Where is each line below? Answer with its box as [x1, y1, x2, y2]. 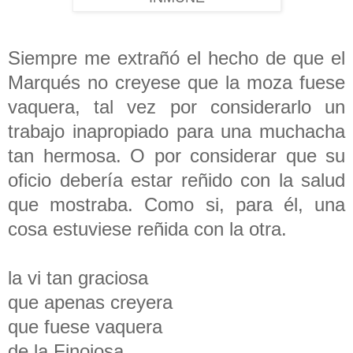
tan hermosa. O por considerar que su [8, 144, 345, 166]
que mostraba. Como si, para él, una [8, 193, 345, 215]
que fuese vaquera [8, 315, 168, 337]
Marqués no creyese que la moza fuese [8, 71, 345, 93]
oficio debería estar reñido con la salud [8, 169, 345, 191]
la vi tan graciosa [8, 266, 154, 288]
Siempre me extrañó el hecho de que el [8, 46, 345, 69]
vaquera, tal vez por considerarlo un [8, 95, 345, 117]
